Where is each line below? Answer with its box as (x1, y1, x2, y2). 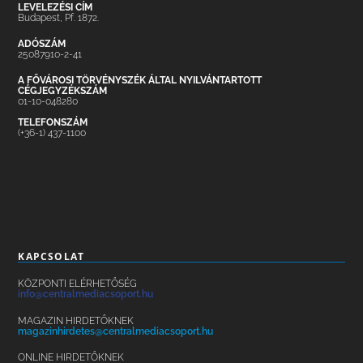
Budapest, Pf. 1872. (18, 12, 100, 24)
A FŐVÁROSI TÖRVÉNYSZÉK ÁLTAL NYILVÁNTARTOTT (18, 75, 263, 87)
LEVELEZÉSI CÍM (18, 2, 93, 14)
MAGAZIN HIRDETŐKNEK (18, 314, 135, 327)
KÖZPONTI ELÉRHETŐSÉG (18, 278, 138, 290)
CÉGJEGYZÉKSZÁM (18, 85, 108, 97)
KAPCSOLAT (18, 250, 85, 264)
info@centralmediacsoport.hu (18, 288, 154, 301)
